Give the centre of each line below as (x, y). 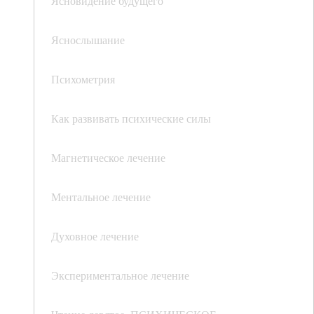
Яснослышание (88, 40)
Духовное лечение (95, 236)
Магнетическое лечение (108, 158)
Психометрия (83, 79)
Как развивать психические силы (131, 118)
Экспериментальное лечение (120, 275)
